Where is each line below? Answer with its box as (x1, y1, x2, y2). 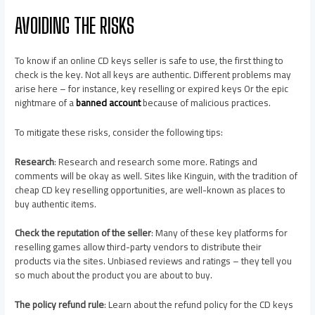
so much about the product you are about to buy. (15, 266, 213, 285)
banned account (76, 93, 141, 112)
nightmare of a (15, 93, 77, 112)
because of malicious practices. (141, 93, 271, 112)
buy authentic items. (15, 194, 97, 213)
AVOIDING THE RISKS (15, 12, 135, 38)
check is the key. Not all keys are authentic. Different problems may (15, 65, 292, 84)
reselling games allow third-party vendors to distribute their (15, 238, 262, 257)
